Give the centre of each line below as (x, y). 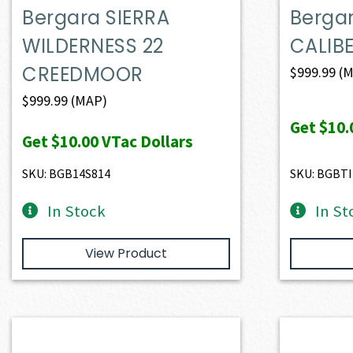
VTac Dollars (146, 141)
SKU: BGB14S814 (67, 173)
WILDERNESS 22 (93, 46)
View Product (126, 253)
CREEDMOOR (83, 74)
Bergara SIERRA (96, 17)
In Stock (77, 211)
